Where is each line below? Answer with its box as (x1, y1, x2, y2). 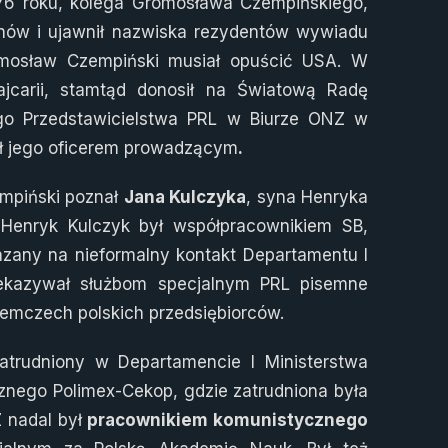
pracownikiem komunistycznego (87, 410, 369, 431)
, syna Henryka (246, 187, 369, 208)
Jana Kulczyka (123, 187, 247, 208)
